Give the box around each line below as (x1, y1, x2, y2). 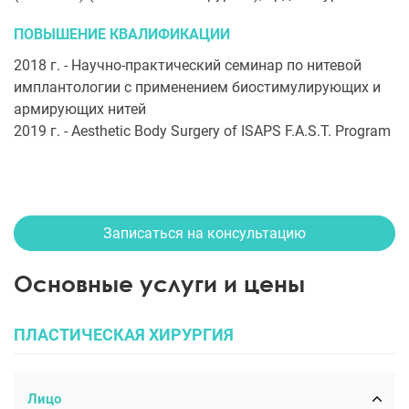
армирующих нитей (14, 100, 146, 118)
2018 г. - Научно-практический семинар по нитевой (14, 57, 362, 74)
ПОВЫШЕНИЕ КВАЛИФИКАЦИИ (14, 26, 230, 43)
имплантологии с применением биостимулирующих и (14, 79, 381, 96)
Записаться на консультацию (103, 225, 306, 242)
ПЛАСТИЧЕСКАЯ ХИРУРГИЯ (14, 325, 234, 344)
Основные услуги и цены (14, 269, 305, 298)
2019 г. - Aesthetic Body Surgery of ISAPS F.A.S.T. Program (14, 122, 391, 140)
